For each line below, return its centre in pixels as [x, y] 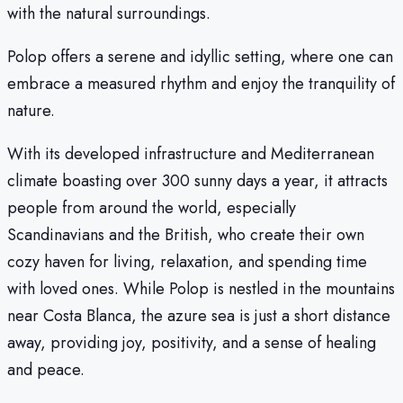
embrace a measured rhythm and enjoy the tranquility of [201, 83]
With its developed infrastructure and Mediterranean [191, 153]
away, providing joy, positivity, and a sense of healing [192, 342]
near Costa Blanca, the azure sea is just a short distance [199, 315]
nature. [31, 110]
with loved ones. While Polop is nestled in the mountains [201, 288]
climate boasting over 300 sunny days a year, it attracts [197, 180]
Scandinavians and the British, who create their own [186, 234]
